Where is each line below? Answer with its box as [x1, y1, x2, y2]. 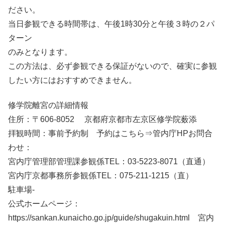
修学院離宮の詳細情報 [8, 101, 88, 110]
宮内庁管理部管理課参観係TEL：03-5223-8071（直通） [8, 157, 210, 166]
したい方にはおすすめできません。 [8, 75, 137, 84]
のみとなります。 [8, 47, 72, 56]
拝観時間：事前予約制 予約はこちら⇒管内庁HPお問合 [8, 129, 212, 138]
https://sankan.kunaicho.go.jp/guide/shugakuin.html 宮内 [8, 213, 214, 222]
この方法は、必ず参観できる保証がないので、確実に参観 [8, 61, 217, 70]
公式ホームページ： [8, 199, 80, 208]
